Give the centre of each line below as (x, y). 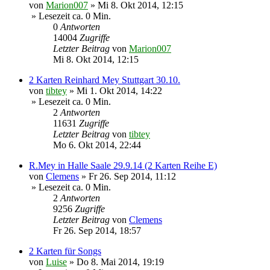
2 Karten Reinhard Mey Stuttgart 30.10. (105, 80)
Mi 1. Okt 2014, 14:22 (119, 91)
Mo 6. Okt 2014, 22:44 (97, 145)
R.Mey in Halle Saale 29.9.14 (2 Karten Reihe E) (123, 166)
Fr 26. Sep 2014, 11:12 (132, 177)
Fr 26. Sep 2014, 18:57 (97, 231)
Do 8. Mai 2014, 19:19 (120, 262)
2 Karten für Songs (65, 251)
